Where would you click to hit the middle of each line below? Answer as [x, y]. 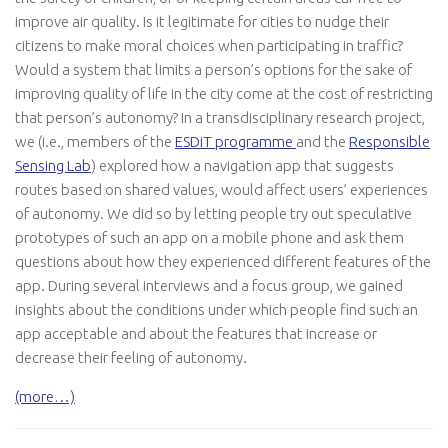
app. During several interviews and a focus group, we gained [209, 285]
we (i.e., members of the [95, 141]
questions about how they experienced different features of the [223, 261]
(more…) [45, 396]
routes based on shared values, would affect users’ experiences [221, 189]
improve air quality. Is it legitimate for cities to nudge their [202, 21]
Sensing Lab [53, 165]
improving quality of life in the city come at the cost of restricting [224, 93]
